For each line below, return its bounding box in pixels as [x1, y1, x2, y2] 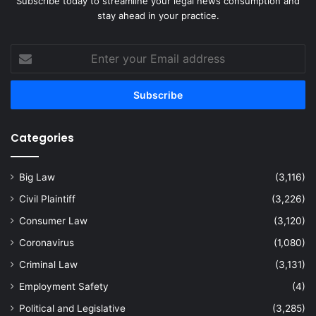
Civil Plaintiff [19, 193, 75, 205]
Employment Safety [19, 281, 109, 293]
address [10, 90, 45, 102]
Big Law [19, 171, 55, 183]
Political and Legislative [19, 303, 126, 315]
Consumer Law [19, 215, 87, 227]
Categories [11, 130, 74, 146]
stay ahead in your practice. [97, 10, 219, 22]
